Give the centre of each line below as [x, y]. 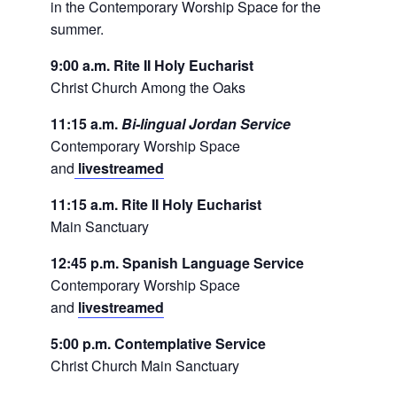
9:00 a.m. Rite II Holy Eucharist [152, 65]
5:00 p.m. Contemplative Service [158, 343]
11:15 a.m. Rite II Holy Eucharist [156, 204]
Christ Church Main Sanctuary [144, 365]
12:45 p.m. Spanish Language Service [177, 262]
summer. [77, 28]
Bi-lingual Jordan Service [209, 123]
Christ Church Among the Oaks [148, 87]
